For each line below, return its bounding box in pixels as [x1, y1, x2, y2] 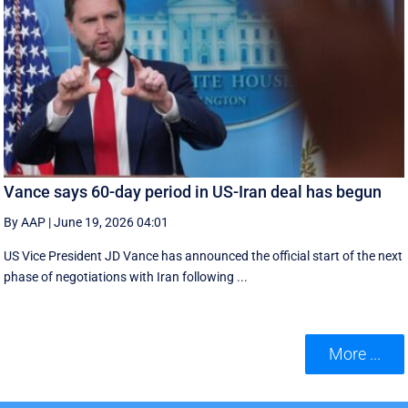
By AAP [4, 214, 46, 229]
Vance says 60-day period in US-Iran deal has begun [4, 181, 382, 201]
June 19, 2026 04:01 [54, 214, 169, 229]
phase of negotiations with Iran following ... [4, 269, 249, 284]
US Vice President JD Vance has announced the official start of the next [4, 248, 403, 263]
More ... [328, 344, 381, 364]
